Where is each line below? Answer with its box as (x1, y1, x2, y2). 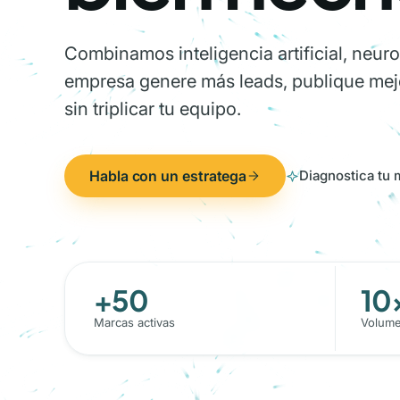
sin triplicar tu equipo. (64, 97, 241, 120)
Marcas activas (94, 315, 175, 329)
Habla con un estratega (89, 167, 247, 185)
